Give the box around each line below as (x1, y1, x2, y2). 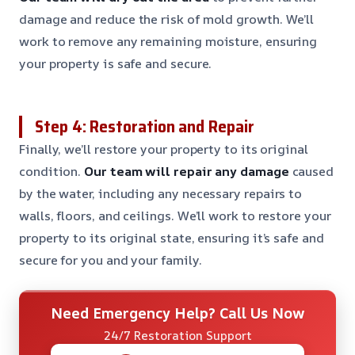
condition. (19, 162, 85, 180)
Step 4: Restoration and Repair (35, 113, 254, 139)
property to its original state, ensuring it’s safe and (19, 228, 324, 246)
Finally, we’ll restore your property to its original (19, 139, 308, 158)
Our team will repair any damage (84, 162, 289, 180)
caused (288, 162, 334, 180)
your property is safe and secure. (19, 54, 212, 72)
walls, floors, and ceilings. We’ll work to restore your (19, 206, 331, 224)
